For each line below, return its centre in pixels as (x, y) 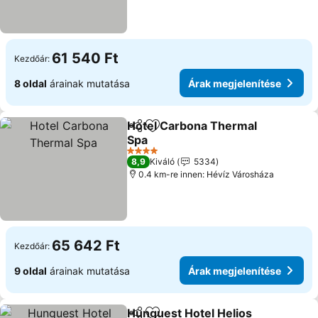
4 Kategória (150, 155)
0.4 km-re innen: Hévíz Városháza (207, 174)
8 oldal (31, 83)
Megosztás (154, 132)
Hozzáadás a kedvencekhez (227, 133)
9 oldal (31, 270)
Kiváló (163, 161)
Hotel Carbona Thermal (192, 126)
